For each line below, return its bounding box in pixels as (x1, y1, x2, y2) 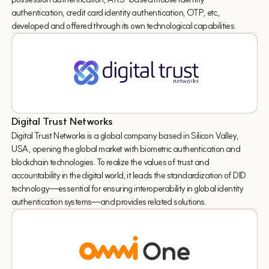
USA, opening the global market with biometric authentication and (11, 143, 241, 155)
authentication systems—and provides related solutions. (11, 196, 207, 208)
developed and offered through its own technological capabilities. (11, 19, 236, 31)
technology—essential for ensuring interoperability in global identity (11, 183, 244, 195)
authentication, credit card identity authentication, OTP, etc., (11, 6, 220, 18)
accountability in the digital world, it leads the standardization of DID (11, 169, 246, 181)
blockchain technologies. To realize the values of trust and (11, 156, 210, 168)
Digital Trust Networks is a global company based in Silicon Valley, (11, 130, 239, 142)
